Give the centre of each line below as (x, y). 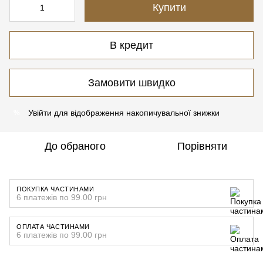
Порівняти (202, 146)
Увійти (40, 113)
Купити (169, 8)
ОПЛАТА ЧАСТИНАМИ (53, 227)
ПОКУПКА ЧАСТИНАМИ (55, 189)
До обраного (75, 146)
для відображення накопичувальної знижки (136, 113)
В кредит (131, 45)
